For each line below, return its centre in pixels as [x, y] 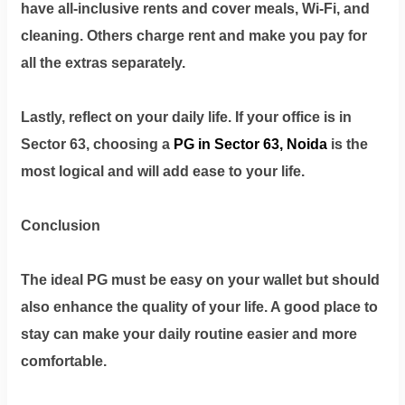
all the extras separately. [103, 62]
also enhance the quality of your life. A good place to [199, 306]
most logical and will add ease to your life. [162, 171]
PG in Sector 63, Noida [250, 144]
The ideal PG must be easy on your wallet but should [200, 279]
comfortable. [63, 361]
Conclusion [60, 225]
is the [347, 144]
